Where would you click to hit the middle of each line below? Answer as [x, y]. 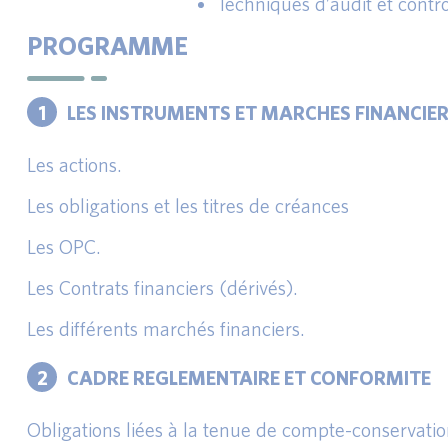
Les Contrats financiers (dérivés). [162, 287]
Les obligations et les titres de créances [188, 205]
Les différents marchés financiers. [166, 328]
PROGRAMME [107, 45]
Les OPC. [64, 246]
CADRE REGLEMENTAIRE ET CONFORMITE [249, 377]
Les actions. [74, 164]
